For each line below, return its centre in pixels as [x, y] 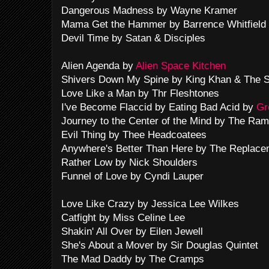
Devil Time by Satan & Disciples [133, 38]
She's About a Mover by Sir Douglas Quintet [160, 245]
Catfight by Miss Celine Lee [123, 218]
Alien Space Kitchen [181, 66]
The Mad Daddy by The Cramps [133, 259]
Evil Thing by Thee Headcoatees [134, 135]
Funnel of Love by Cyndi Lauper [132, 176]
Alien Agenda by [98, 66]
